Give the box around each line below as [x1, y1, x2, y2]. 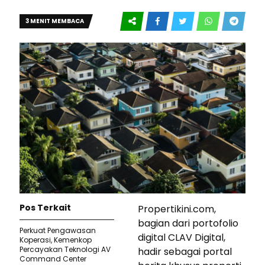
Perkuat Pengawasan [20, 225, 96, 235]
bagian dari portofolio [138, 216, 238, 230]
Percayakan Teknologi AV [20, 244, 111, 254]
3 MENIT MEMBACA [25, 17, 84, 25]
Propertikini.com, [138, 202, 216, 216]
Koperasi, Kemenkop [20, 234, 92, 245]
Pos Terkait [20, 201, 71, 214]
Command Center [20, 253, 86, 264]
